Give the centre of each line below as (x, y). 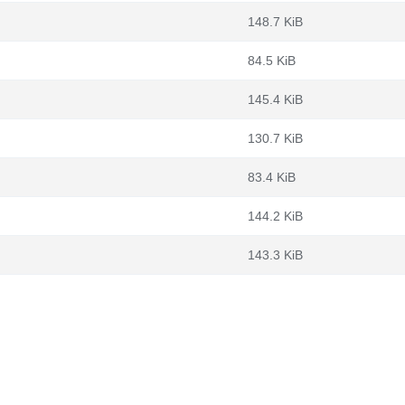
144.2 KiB (275, 216)
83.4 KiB (272, 177)
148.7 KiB (275, 22)
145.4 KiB (275, 99)
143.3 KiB (275, 255)
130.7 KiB (275, 138)
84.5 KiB (272, 61)
